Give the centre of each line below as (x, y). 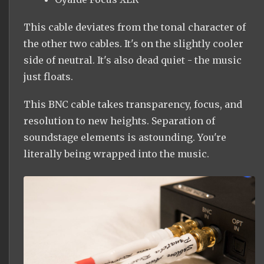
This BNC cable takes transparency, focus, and (133, 105)
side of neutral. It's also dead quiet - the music (133, 60)
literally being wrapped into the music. (116, 154)
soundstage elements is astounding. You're (125, 138)
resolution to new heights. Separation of (119, 121)
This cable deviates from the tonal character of (135, 27)
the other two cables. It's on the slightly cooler (133, 44)
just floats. (48, 77)
